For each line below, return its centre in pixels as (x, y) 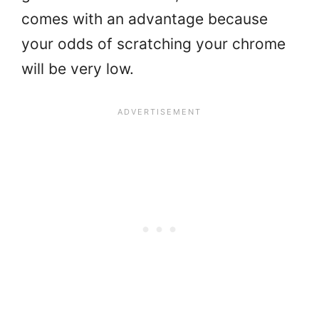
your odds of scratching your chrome (153, 43)
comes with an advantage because (145, 19)
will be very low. (78, 68)
